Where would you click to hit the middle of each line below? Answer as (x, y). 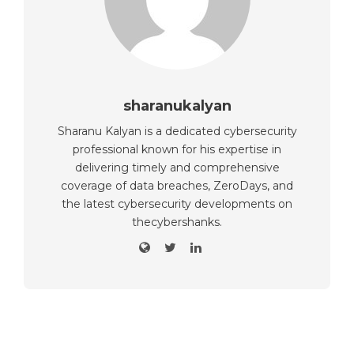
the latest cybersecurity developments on (177, 203)
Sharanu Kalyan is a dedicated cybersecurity (177, 131)
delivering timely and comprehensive (177, 167)
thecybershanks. (177, 222)
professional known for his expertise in (177, 149)
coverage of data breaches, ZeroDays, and (177, 185)
